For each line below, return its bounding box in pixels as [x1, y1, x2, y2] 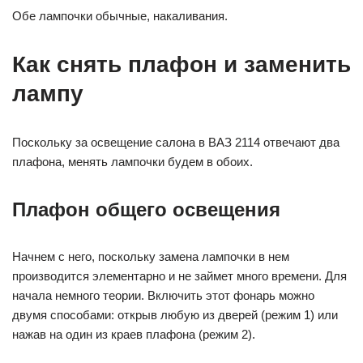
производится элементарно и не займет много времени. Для [12, 269, 347, 284]
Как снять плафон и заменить [12, 52, 351, 78]
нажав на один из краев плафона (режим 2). [12, 327, 255, 342]
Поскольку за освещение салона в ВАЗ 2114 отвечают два [12, 135, 340, 150]
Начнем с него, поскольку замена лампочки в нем [12, 250, 289, 264]
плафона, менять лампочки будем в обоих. [12, 155, 253, 169]
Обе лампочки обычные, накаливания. [12, 9, 228, 23]
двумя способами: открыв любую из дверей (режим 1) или [12, 308, 338, 322]
